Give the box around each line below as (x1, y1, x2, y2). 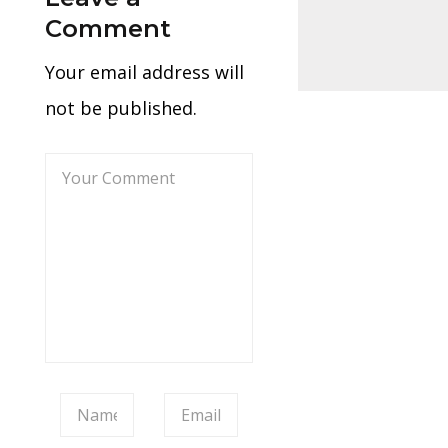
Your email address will (45, 59, 244, 84)
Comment (45, 13, 171, 43)
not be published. (45, 95, 197, 120)
